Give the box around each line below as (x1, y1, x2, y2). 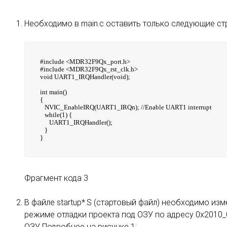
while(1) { (40, 110, 72, 119)
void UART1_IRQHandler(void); (40, 72, 130, 81)
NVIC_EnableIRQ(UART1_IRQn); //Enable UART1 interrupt (40, 103, 212, 111)
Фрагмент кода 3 (24, 173, 88, 183)
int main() (40, 88, 67, 96)
